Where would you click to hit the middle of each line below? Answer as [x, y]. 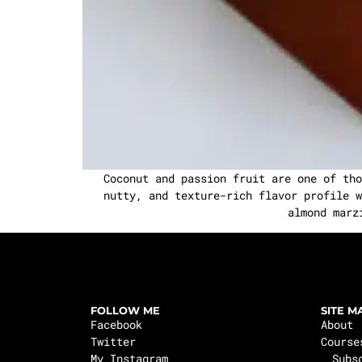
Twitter [113, 341]
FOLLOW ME [125, 310]
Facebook [116, 324]
